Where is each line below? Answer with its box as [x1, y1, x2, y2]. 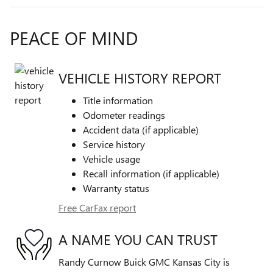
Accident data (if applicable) [83, 122, 199, 136]
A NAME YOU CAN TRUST [58, 230, 218, 249]
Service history [83, 137, 145, 151]
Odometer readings [83, 108, 165, 121]
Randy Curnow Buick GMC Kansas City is [58, 255, 230, 268]
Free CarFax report [58, 200, 136, 214]
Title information [83, 93, 153, 107]
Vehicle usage [83, 152, 140, 165]
